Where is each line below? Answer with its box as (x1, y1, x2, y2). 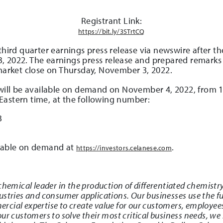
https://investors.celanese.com (76, 143, 172, 152)
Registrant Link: (81, 14, 142, 26)
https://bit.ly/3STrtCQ (78, 26, 145, 36)
